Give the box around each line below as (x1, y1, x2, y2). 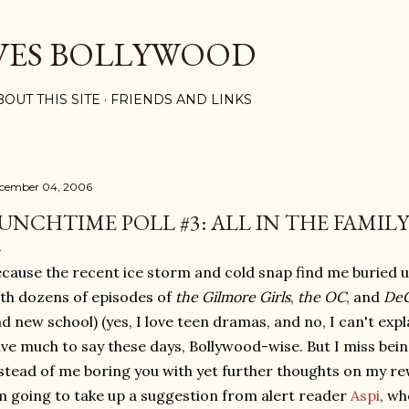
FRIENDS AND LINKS (110, 91, 252, 108)
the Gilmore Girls (175, 288, 290, 306)
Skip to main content (130, 11, 279, 35)
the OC (298, 288, 346, 306)
